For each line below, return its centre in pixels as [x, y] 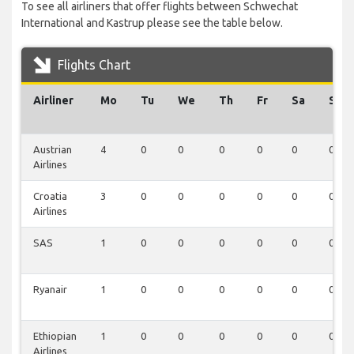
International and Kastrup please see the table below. [152, 23]
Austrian [53, 150]
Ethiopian [55, 336]
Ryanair [50, 290]
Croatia [50, 196]
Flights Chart [92, 65]
